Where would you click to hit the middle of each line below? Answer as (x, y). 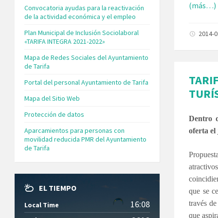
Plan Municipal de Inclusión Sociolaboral (82, 32)
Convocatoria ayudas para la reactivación (84, 8)
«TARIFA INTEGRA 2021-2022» (65, 41)
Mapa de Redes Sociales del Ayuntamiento (86, 57)
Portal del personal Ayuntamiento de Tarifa (86, 82)
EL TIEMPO (58, 188)
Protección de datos (54, 114)
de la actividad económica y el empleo (80, 16)
